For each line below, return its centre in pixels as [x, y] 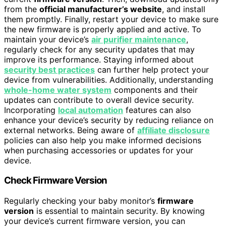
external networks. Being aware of [71, 130]
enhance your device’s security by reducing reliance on [109, 120]
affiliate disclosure [174, 130]
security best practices [49, 69]
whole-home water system [58, 90]
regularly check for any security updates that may [99, 49]
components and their [155, 90]
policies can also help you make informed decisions [103, 140]
